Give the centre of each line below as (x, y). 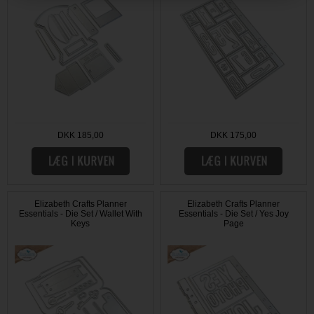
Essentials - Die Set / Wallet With (80, 213)
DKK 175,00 (234, 136)
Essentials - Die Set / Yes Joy (233, 213)
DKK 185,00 (80, 136)
